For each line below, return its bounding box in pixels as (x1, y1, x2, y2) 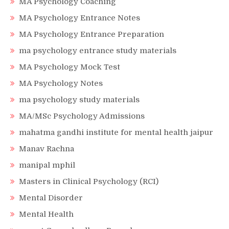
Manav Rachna (19, 144, 74, 153)
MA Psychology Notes (19, 78, 103, 88)
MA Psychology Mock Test (19, 62, 120, 72)
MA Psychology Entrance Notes (19, 13, 140, 22)
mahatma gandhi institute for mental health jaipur (19, 127, 213, 137)
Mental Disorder (19, 193, 83, 202)
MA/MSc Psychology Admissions (19, 111, 145, 121)
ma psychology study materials (19, 95, 140, 104)
